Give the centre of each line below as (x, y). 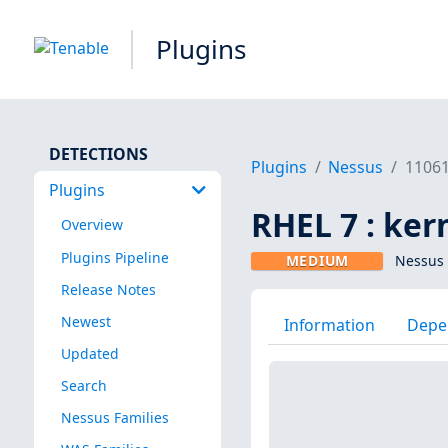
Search (83, 385)
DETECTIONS (98, 153)
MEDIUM (317, 261)
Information (329, 324)
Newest (85, 321)
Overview (91, 225)
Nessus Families (114, 418)
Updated (89, 353)
